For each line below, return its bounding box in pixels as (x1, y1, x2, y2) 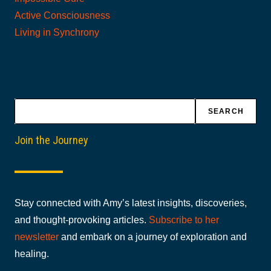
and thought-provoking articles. (15, 215, 149, 226)
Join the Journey (15, 134, 88, 147)
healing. (15, 249, 49, 260)
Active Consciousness (15, 10, 110, 21)
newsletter (15, 232, 59, 243)
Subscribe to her (149, 215, 219, 226)
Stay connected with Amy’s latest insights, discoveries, (15, 198, 247, 209)
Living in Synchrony (15, 27, 99, 38)
